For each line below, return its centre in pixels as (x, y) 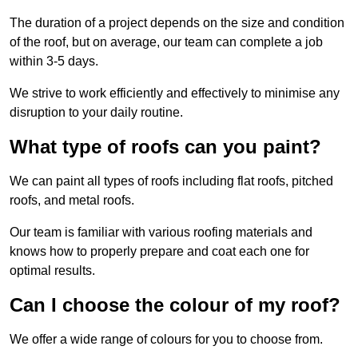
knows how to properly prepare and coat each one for (159, 252)
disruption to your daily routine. (96, 113)
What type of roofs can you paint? (165, 147)
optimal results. (52, 271)
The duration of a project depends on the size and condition (177, 23)
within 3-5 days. (54, 62)
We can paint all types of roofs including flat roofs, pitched (171, 181)
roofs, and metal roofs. (72, 201)
